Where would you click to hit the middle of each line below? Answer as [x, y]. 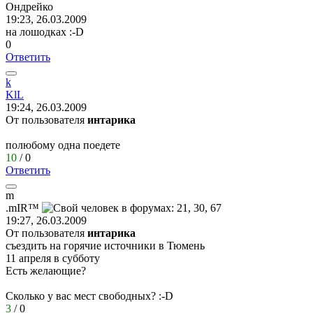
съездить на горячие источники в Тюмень [105, 245]
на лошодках [37, 31]
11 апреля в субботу [53, 258]
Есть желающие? [46, 270]
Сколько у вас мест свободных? [82, 296]
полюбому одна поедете [63, 145]
